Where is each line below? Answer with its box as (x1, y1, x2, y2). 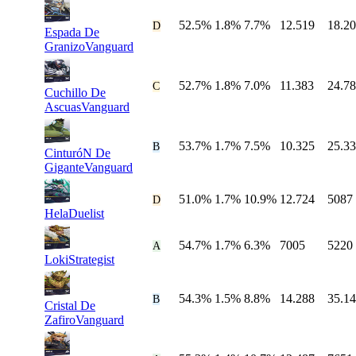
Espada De (44, 25, 99, 40)
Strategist (68, 253, 114, 267)
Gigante (44, 161, 84, 175)
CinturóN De (44, 146, 110, 161)
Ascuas (44, 100, 81, 114)
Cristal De (44, 299, 95, 313)
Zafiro (44, 313, 75, 327)
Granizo (44, 40, 85, 54)
